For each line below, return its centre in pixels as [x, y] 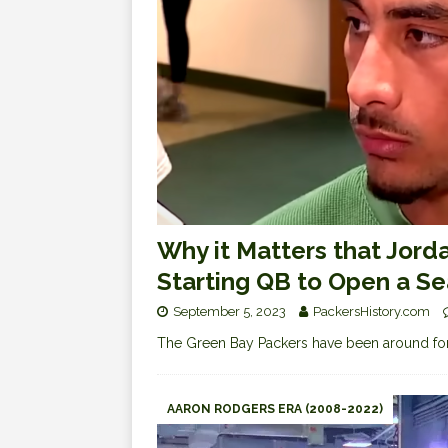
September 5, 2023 [229, 312]
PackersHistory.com [371, 312]
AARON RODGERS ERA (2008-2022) [275, 409]
